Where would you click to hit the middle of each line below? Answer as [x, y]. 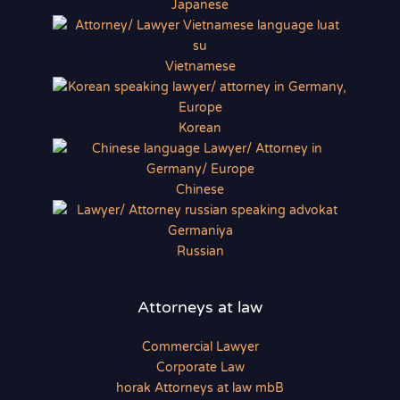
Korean [200, 129]
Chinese [200, 190]
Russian [200, 252]
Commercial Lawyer [200, 346]
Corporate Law [200, 367]
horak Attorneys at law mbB [200, 387]
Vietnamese [200, 67]
